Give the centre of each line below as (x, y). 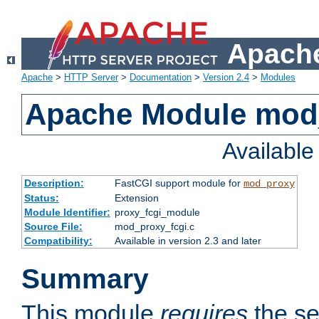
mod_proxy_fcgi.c (154, 227)
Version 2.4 (226, 78)
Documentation (161, 78)
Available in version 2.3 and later (188, 241)
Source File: (53, 227)
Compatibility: (58, 241)
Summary (85, 279)
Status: (41, 198)
